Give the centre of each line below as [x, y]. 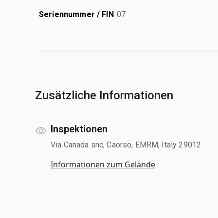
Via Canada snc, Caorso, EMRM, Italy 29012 [126, 145]
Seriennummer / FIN [76, 14]
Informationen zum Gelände [103, 164]
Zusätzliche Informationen [104, 95]
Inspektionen [79, 129]
